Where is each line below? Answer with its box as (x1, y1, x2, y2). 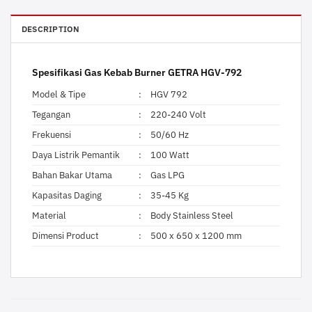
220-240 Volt (150, 109, 207, 121)
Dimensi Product (32, 230, 99, 242)
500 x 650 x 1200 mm (150, 230, 242, 242)
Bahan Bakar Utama (32, 169, 112, 182)
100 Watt (150, 149, 190, 162)
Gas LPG (150, 169, 185, 182)
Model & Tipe (32, 88, 86, 101)
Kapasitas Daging (32, 189, 102, 202)
